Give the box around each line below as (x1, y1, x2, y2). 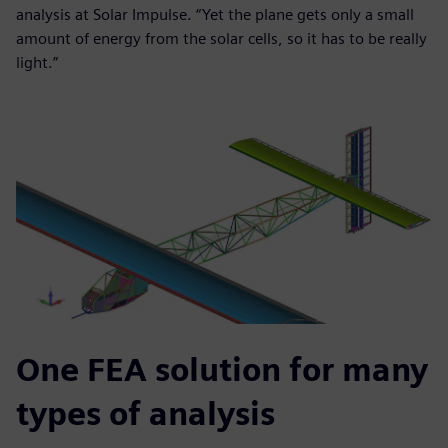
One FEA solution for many (16, 350, 428, 390)
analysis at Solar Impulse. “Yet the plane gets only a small (16, 4, 414, 24)
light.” (16, 52, 58, 72)
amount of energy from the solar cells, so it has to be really (16, 28, 427, 48)
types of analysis (16, 394, 275, 434)
